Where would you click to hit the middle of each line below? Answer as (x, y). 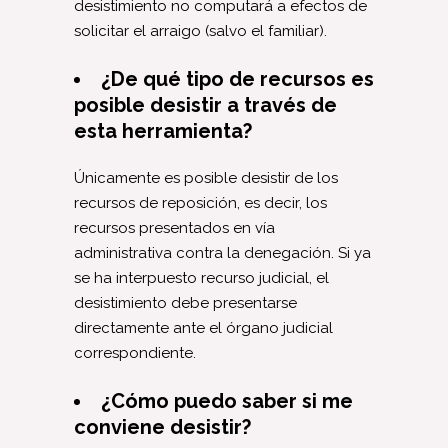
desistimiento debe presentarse (185, 302)
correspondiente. (135, 352)
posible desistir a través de (205, 104)
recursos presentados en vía (174, 227)
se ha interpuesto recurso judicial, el (201, 277)
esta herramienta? (163, 130)
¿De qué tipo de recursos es (237, 78)
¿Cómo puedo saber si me (227, 400)
